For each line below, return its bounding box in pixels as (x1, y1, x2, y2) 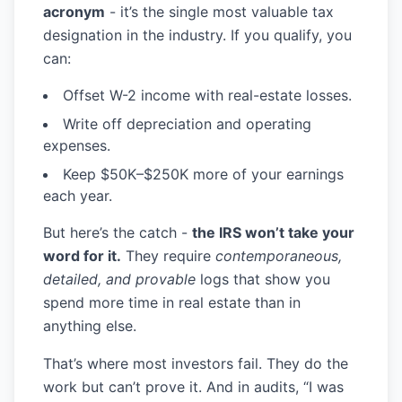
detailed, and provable (43, 270, 196, 288)
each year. (43, 187, 112, 205)
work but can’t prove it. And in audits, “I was (43, 378, 344, 396)
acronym (43, 3, 105, 21)
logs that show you (196, 270, 330, 288)
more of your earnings (188, 165, 344, 183)
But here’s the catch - (43, 223, 192, 241)
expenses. (43, 136, 110, 154)
